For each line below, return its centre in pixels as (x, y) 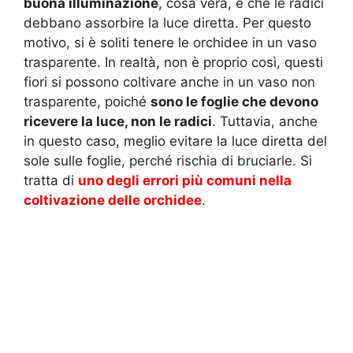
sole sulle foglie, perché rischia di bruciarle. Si (168, 160)
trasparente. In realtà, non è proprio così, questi (173, 62)
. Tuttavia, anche (265, 121)
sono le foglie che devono (234, 101)
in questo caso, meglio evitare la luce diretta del (175, 141)
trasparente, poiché (87, 101)
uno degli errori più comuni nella (185, 180)
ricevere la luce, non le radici (118, 121)
